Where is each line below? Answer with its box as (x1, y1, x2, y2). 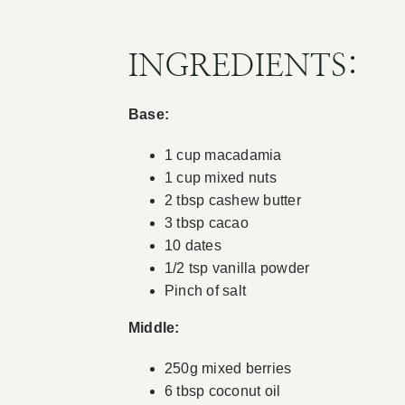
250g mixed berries (164, 361, 292, 377)
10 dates (164, 238, 221, 254)
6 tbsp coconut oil (164, 383, 281, 400)
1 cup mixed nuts (164, 170, 277, 186)
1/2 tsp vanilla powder (164, 260, 310, 277)
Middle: (127, 320, 180, 336)
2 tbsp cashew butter (164, 193, 301, 209)
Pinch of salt (164, 283, 247, 299)
